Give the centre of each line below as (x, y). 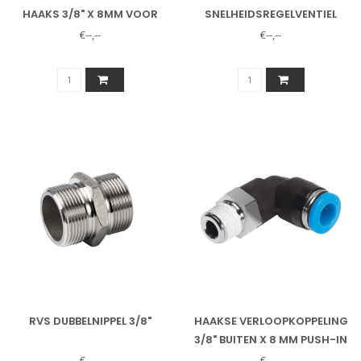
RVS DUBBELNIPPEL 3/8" (90, 322)
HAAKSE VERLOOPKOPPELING (271, 322)
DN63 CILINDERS (90, 33)
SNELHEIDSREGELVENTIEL (271, 15)
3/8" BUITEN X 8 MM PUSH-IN (271, 340)
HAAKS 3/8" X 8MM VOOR (90, 15)
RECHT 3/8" (271, 33)
